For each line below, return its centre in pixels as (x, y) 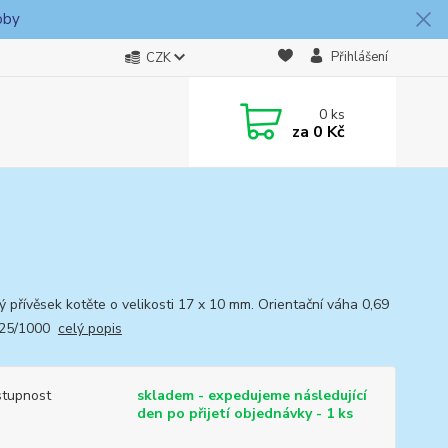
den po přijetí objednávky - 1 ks (244, 413)
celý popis (89, 328)
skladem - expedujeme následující (251, 395)
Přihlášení (359, 57)
